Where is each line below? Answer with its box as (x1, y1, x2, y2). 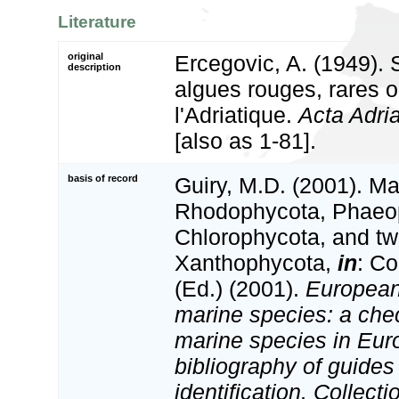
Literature (58, 12, 136, 31)
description (68, 61, 121, 72)
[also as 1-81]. (175, 127, 316, 153)
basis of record (68, 172, 138, 183)
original (68, 50, 103, 61)
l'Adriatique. (175, 102, 298, 127)
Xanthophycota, (175, 249, 338, 275)
